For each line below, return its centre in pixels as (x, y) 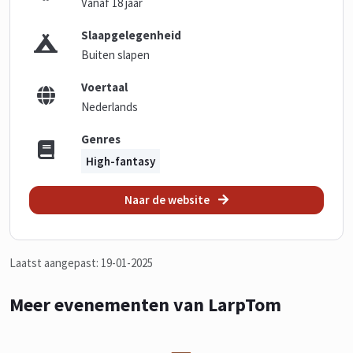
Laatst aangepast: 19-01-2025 (81, 263)
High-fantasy (121, 161)
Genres (101, 139)
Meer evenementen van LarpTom (145, 305)
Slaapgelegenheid (132, 35)
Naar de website (168, 200)
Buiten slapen (116, 55)
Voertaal (105, 87)
